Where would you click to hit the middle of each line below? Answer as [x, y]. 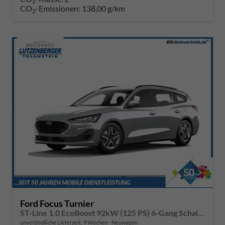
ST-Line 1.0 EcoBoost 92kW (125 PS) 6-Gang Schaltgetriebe [201, 212]
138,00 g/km [103, 8]
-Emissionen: [59, 8]
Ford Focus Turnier [57, 203]
